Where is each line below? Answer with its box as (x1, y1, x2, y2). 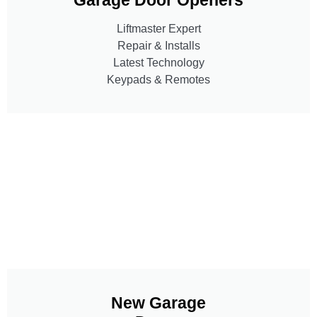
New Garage (111, 293, 206, 312)
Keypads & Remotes (107, 73, 210, 86)
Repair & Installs (117, 39, 200, 52)
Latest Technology (113, 56, 204, 69)
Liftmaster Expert (116, 22, 201, 35)
